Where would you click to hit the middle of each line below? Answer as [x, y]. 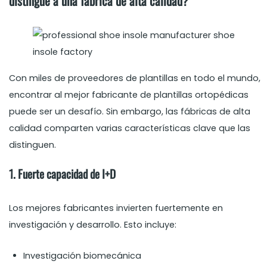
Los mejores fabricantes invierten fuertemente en [116, 208]
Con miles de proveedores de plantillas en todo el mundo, [135, 78]
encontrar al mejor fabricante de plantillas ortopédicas [129, 95]
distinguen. [33, 145]
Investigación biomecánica [83, 256]
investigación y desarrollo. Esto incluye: [93, 225]
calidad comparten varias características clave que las [130, 128]
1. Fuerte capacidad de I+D [63, 174]
